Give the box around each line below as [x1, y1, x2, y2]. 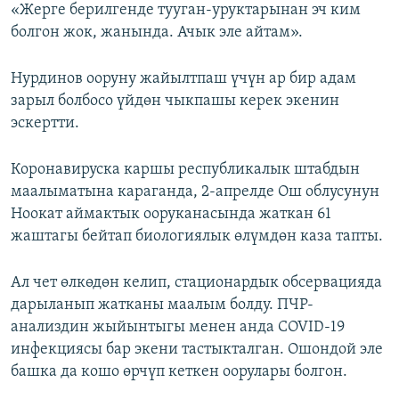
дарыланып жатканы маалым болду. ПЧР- [11, 297, 313, 314]
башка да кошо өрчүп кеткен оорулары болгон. [11, 363, 347, 381]
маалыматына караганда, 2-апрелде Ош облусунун [11, 183, 379, 201]
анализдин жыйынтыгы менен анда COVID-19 [11, 319, 345, 337]
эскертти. [11, 115, 79, 133]
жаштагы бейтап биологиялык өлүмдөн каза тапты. [11, 228, 383, 246]
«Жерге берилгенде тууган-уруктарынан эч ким [11, 2, 361, 20]
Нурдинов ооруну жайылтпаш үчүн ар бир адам [11, 70, 356, 88]
